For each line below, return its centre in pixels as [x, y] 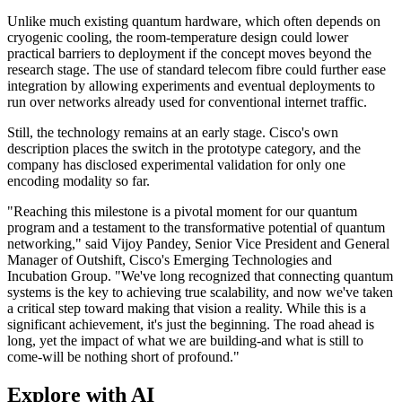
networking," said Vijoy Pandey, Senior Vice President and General [198, 244]
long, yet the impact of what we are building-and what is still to [185, 341]
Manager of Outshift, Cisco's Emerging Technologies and [170, 260]
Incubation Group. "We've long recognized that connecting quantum [200, 276]
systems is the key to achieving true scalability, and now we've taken [200, 293]
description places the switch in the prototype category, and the [184, 149]
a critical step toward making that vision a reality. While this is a [187, 309]
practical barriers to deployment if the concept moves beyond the [189, 54]
